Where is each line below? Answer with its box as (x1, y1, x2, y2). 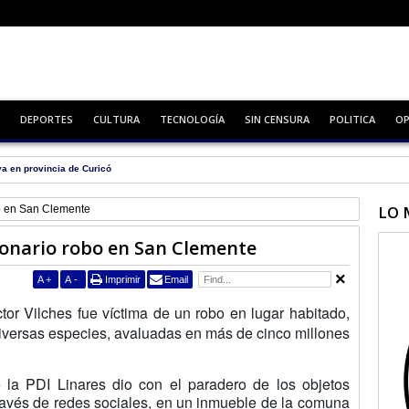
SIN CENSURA (244, 111, 309, 126)
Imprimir (104, 273, 141, 285)
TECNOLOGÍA (159, 111, 225, 126)
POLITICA (329, 111, 375, 126)
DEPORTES (19, 111, 73, 126)
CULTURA (92, 111, 140, 126)
